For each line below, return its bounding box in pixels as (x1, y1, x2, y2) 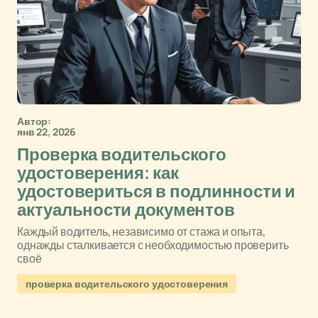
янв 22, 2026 (17, 125, 77, 138)
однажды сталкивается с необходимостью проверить (17, 237, 289, 253)
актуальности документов (17, 201, 235, 219)
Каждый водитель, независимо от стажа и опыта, (17, 224, 265, 239)
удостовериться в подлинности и (17, 182, 295, 201)
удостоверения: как (17, 164, 179, 182)
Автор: (17, 114, 52, 128)
